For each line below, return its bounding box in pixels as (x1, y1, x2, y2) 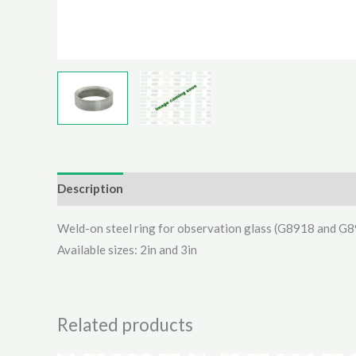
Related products (57, 313, 193, 335)
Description (57, 181, 123, 196)
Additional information (137, 181, 265, 196)
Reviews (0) (280, 181, 343, 196)
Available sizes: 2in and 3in (57, 242, 197, 257)
